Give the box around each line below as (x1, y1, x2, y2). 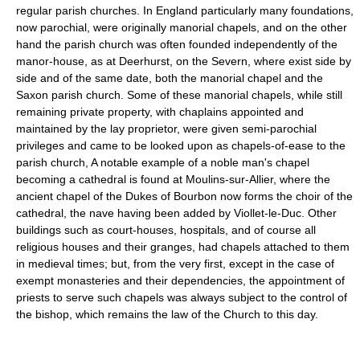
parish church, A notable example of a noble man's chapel (16, 155, 309, 169)
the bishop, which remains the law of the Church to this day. (16, 307, 318, 321)
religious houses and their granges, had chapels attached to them (16, 239, 350, 253)
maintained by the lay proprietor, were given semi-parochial (16, 121, 317, 135)
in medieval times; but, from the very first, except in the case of (16, 256, 334, 270)
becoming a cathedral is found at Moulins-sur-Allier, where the (16, 172, 330, 186)
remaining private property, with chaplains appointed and (16, 104, 304, 118)
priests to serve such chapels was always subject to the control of (16, 290, 347, 304)
